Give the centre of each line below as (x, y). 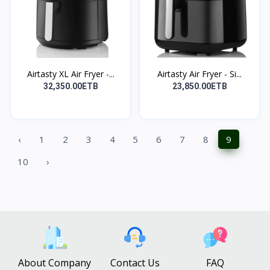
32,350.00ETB (71, 86)
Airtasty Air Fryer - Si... (199, 74)
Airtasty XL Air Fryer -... (71, 74)
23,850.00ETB (199, 86)
